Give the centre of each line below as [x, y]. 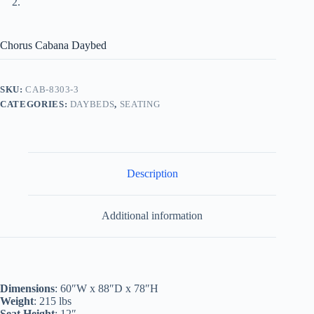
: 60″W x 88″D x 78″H [107, 289]
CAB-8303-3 [52, 90]
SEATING [140, 104]
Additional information [152, 216]
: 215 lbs [53, 301]
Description [152, 173]
